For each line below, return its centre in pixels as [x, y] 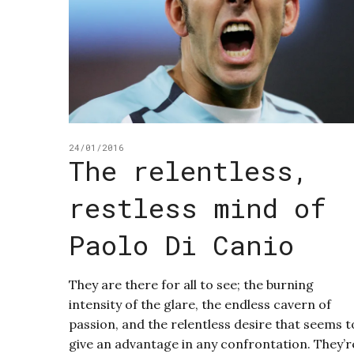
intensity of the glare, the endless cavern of [200, 305]
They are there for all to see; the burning [191, 285]
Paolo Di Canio [181, 245]
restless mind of [198, 208]
